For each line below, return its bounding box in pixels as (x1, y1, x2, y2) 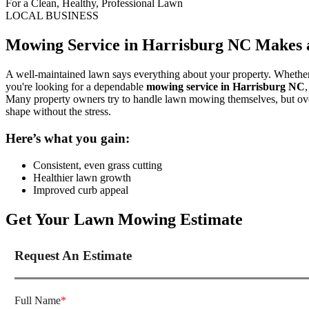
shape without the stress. (6, 106, 111, 118)
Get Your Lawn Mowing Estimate (6, 210, 243, 228)
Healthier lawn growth (33, 171, 131, 183)
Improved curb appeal (33, 183, 128, 196)
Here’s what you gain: (6, 130, 130, 146)
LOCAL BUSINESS (6, 10, 99, 22)
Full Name (14, 294, 61, 306)
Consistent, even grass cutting (33, 159, 162, 171)
